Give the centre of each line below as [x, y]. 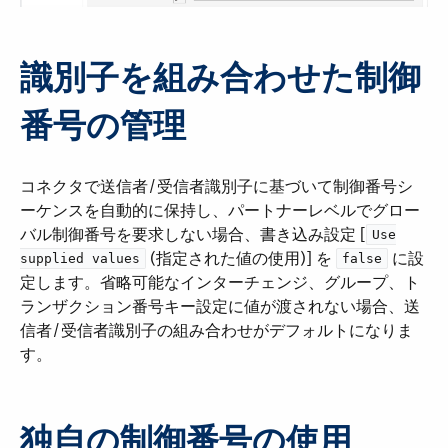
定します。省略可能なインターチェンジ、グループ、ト [220, 283]
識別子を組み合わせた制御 [220, 78]
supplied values [80, 259]
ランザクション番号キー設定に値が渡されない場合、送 [220, 307]
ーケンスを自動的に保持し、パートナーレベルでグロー [220, 211]
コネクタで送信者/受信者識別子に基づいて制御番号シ [216, 187]
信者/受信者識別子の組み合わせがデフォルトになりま [216, 331]
